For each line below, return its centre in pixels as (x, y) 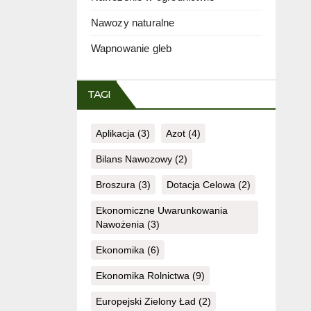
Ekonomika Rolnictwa (142, 276)
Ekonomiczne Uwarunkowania (161, 211)
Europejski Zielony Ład (145, 302)
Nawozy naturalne (133, 23)
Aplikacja (115, 134)
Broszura (115, 185)
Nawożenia (120, 225)
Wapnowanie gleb (131, 49)
